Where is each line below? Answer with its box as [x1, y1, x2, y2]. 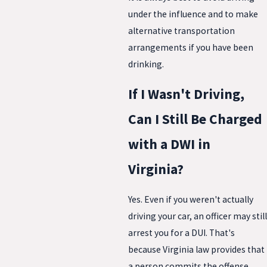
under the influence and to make [128, 8, 258, 20]
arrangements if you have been [128, 41, 253, 53]
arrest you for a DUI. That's [128, 226, 235, 238]
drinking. [128, 58, 164, 70]
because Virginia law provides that [128, 243, 265, 255]
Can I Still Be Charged [128, 110, 262, 128]
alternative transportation [128, 24, 235, 36]
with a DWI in [128, 135, 210, 153]
